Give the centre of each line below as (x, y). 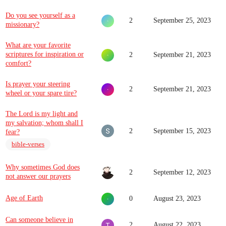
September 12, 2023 (182, 172)
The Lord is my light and (42, 114)
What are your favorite (38, 45)
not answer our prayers (38, 176)
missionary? (22, 24)
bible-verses (28, 144)
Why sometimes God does (43, 167)
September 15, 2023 (182, 131)
